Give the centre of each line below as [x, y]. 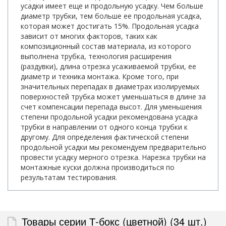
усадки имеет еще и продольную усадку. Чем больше [112, 6]
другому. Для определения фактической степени [105, 137]
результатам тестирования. [69, 178]
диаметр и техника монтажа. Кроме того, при [100, 77]
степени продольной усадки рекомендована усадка [109, 117]
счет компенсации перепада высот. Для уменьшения [111, 107]
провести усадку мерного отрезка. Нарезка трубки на [113, 157]
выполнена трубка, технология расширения [96, 56]
